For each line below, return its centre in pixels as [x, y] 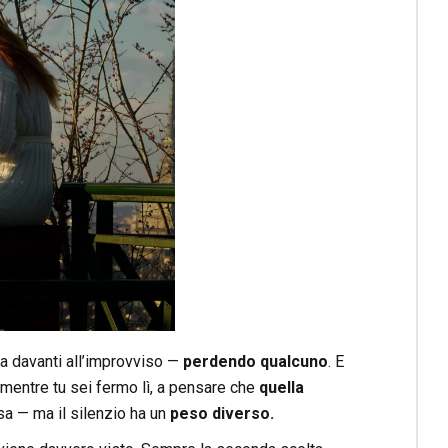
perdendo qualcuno [255, 362]
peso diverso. [221, 414]
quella [281, 388]
